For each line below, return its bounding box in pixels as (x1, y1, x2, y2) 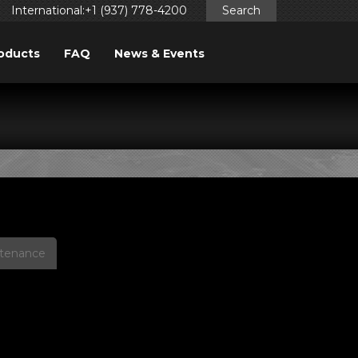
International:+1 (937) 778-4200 (11, 3, 187, 18)
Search (222, 3, 261, 18)
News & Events (113, 46, 205, 61)
